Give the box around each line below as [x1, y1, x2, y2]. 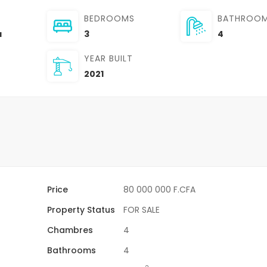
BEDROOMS [84, 12, 135, 24]
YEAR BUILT [84, 52, 133, 64]
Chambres [47, 223, 94, 236]
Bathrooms [47, 244, 97, 256]
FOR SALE [123, 203, 160, 216]
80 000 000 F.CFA [123, 183, 196, 195]
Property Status [47, 203, 116, 216]
